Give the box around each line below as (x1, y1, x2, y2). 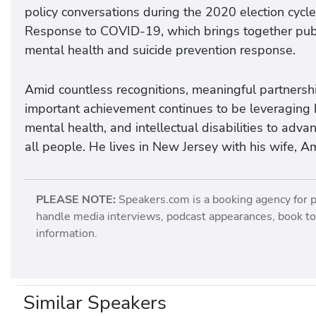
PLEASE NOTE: (36, 192, 116, 208)
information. (36, 226, 98, 242)
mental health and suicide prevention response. (25, 42, 296, 59)
